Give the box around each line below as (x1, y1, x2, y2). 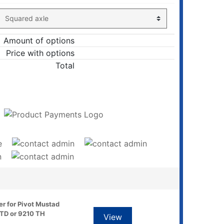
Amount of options (3, 35, 74, 45)
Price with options (6, 48, 74, 58)
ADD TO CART (25, 86, 81, 96)
